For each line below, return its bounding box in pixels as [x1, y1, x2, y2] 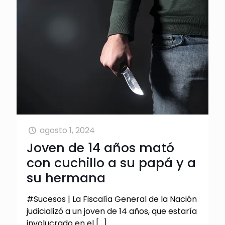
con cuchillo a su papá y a [27, 154, 196, 172]
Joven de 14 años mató [27, 139, 174, 157]
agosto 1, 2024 [40, 125, 95, 137]
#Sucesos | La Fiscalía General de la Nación [27, 193, 197, 205]
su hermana [27, 169, 105, 187]
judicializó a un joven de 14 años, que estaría [27, 205, 197, 217]
